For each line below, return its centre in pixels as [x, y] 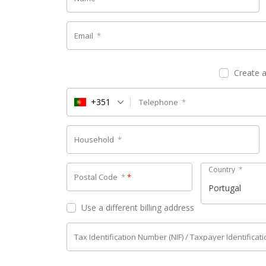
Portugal [224, 188]
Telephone [160, 102]
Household [96, 139]
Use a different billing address [139, 208]
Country [223, 170]
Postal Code [98, 177]
